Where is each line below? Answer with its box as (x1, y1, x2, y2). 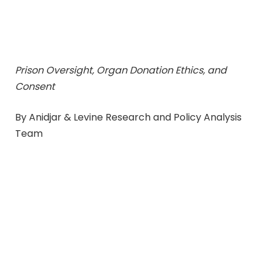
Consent (15, 79, 55, 93)
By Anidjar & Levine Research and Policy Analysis (15, 110, 242, 125)
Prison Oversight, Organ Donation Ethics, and (15, 63, 227, 77)
